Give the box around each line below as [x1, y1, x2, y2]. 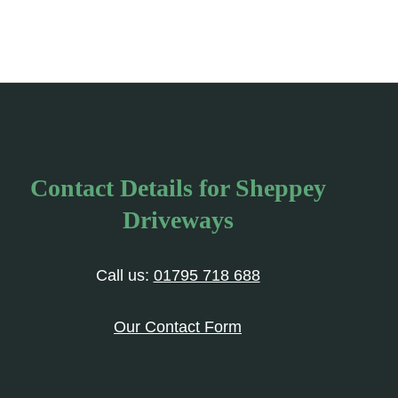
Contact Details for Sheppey [29, 174, 326, 202]
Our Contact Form [114, 318, 242, 336]
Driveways [122, 206, 234, 234]
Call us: [95, 267, 154, 284]
